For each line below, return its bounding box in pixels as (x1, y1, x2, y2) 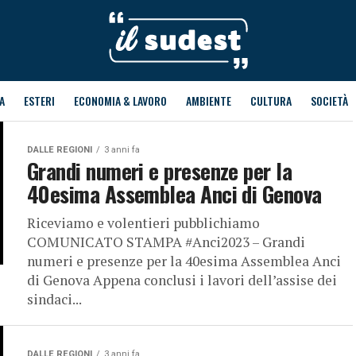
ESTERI (23, 92, 55, 109)
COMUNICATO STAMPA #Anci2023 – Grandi (27, 233, 305, 251)
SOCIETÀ (310, 92, 348, 109)
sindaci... (27, 290, 82, 308)
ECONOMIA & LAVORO (73, 92, 167, 109)
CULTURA (250, 92, 292, 109)
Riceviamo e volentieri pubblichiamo (27, 214, 260, 232)
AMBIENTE (185, 92, 231, 109)
